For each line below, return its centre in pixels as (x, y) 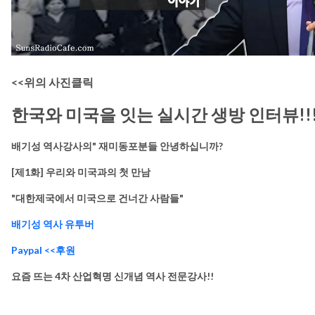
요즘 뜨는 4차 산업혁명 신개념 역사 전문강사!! (112, 276)
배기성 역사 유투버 (53, 224)
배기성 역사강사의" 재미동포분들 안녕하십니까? (117, 146)
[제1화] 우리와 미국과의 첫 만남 (81, 172)
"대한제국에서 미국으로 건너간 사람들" (97, 198)
